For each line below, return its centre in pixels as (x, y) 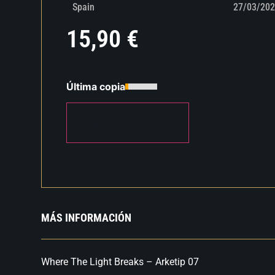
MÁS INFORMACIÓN (87, 218)
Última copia (96, 86)
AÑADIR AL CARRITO (128, 122)
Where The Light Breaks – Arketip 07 (120, 262)
